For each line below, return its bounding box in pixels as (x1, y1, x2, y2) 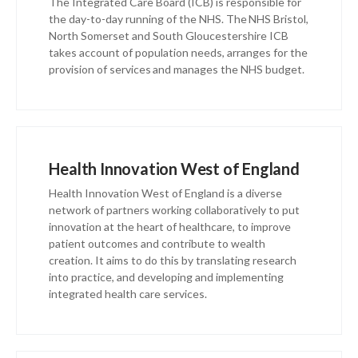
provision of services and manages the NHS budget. (49, 62, 305, 77)
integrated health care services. (49, 287, 208, 301)
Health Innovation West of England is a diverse (49, 186, 283, 201)
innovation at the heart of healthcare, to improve (49, 220, 292, 234)
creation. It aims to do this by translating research (49, 253, 297, 268)
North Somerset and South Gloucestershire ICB (49, 29, 289, 43)
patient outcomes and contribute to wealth (49, 237, 266, 251)
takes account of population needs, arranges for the (49, 46, 308, 60)
